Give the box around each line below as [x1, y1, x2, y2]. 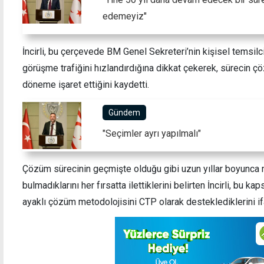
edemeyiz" [103, 10, 147, 22]
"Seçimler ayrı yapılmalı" [103, 127, 201, 139]
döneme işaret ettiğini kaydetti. [22, 78, 149, 90]
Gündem [108, 107, 140, 117]
